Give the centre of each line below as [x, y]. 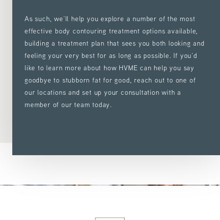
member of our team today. [69, 105]
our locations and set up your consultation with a [103, 93]
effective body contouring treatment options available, [111, 31]
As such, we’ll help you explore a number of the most [110, 19]
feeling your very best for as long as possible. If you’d [111, 56]
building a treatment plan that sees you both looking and [115, 43]
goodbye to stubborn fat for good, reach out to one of [110, 80]
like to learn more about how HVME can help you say [110, 68]
